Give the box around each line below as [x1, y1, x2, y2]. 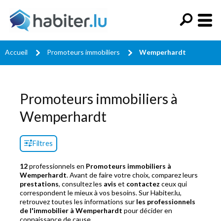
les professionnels [136, 197, 195, 206]
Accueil [5, 48, 28, 56]
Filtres [32, 139, 53, 147]
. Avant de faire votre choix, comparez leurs [67, 171, 198, 179]
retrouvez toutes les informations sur [20, 197, 136, 206]
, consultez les [59, 180, 104, 188]
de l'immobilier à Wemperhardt [20, 206, 122, 215]
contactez [126, 180, 160, 188]
